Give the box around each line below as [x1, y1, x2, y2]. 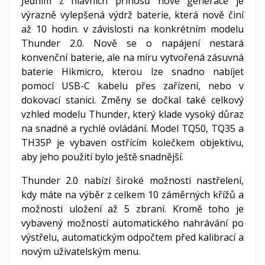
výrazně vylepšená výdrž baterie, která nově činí [21, 8, 244, 21]
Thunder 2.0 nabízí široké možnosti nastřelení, [21, 173, 244, 187]
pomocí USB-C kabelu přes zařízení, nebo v [21, 79, 244, 92]
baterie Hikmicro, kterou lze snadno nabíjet [21, 64, 244, 78]
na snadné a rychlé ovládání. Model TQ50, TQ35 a [21, 121, 244, 135]
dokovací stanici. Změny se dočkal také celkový [21, 93, 244, 106]
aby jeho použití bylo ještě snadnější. [21, 150, 186, 163]
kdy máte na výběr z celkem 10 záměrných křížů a [21, 188, 244, 201]
